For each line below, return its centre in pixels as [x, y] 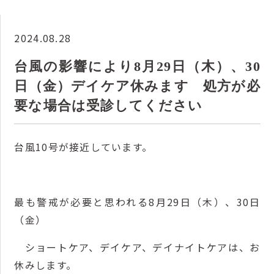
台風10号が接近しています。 [83, 146]
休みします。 [46, 265]
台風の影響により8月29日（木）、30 [137, 67]
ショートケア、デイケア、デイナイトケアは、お [137, 247]
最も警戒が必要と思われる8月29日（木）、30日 [137, 202]
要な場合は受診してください [109, 106]
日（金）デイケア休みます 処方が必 [137, 86]
